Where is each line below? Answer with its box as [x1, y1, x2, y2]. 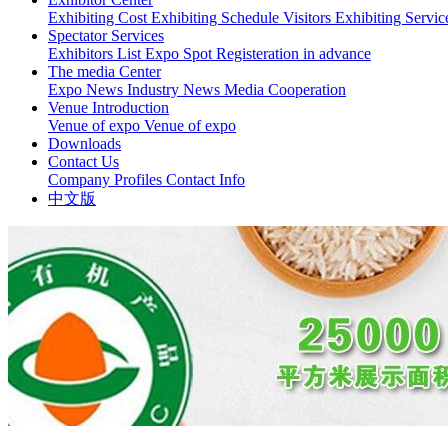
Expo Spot [145, 45, 216, 62]
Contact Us [48, 153, 119, 170]
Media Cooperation [224, 81, 346, 98]
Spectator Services [48, 27, 164, 44]
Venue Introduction [48, 99, 169, 116]
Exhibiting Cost [48, 9, 151, 26]
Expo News [48, 81, 127, 98]
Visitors [283, 9, 335, 26]
